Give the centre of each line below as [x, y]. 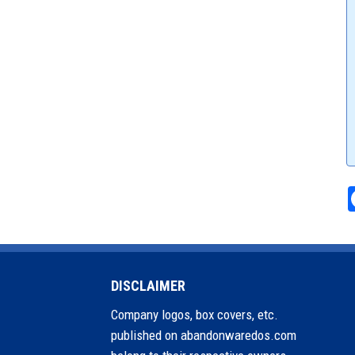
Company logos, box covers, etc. [194, 315]
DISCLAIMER [148, 286]
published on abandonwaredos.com [203, 336]
